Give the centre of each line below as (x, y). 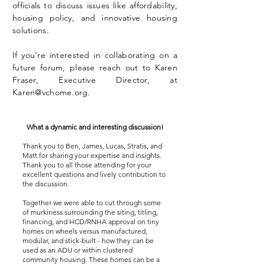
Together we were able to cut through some (92, 203)
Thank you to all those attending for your (87, 165)
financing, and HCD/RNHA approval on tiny (91, 222)
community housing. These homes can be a (91, 259)
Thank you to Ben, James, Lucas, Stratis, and (92, 146)
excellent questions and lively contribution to (94, 174)
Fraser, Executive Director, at (95, 80)
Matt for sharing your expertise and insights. (92, 155)
